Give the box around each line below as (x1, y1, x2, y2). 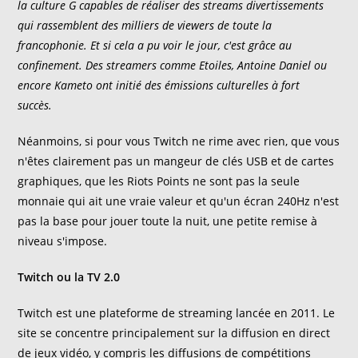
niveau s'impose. (18, 233, 111, 249)
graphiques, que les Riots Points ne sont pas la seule (18, 173, 300, 189)
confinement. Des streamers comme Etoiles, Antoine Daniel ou (18, 58, 328, 73)
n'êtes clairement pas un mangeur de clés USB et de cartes (18, 153, 335, 169)
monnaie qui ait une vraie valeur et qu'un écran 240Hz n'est (18, 193, 340, 209)
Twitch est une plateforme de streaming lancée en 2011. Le (18, 305, 336, 320)
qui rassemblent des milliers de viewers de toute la (18, 18, 272, 33)
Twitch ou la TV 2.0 (18, 269, 121, 284)
